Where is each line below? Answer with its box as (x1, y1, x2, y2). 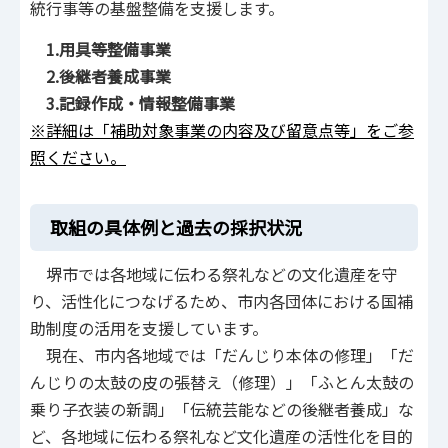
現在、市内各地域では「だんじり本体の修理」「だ (30, 343, 414, 368)
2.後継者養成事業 (46, 63, 171, 88)
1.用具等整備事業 (46, 36, 171, 61)
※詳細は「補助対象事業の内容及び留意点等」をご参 (30, 117, 414, 142)
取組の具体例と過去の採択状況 (50, 214, 302, 241)
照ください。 (30, 144, 126, 169)
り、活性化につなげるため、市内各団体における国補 (30, 289, 413, 314)
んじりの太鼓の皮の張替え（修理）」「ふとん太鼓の (30, 370, 414, 395)
